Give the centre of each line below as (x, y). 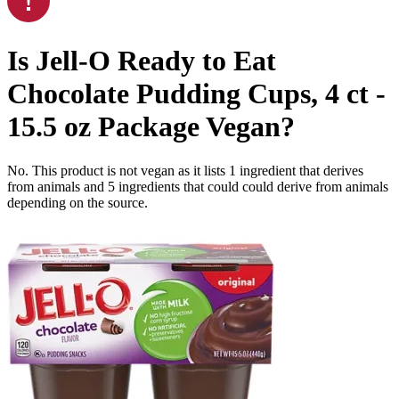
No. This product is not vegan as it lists (118, 170)
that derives (330, 170)
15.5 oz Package (103, 127)
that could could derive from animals (284, 186)
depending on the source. (77, 202)
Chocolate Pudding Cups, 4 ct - (196, 94)
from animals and (57, 186)
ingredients (149, 186)
